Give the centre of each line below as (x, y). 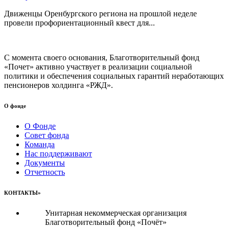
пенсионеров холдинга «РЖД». (59, 85)
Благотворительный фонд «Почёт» (106, 222)
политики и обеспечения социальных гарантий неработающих (114, 76)
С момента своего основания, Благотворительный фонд (102, 58)
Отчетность (45, 172)
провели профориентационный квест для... (79, 23)
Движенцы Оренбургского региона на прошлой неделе (100, 14)
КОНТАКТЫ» (22, 193)
